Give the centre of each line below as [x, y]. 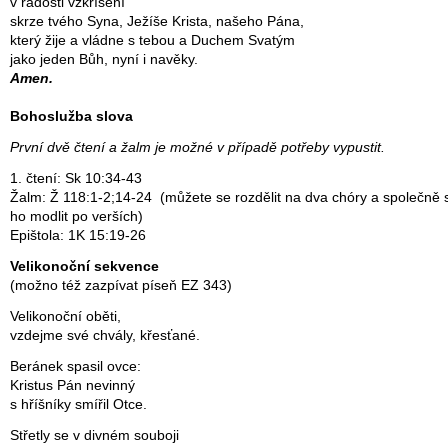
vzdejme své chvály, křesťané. [105, 336]
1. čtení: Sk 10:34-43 [76, 179]
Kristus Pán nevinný [72, 386]
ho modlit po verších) [76, 217]
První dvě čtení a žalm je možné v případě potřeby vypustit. [197, 148]
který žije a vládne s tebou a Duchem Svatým [152, 41]
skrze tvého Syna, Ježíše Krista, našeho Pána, [157, 22]
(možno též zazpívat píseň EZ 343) [121, 286]
